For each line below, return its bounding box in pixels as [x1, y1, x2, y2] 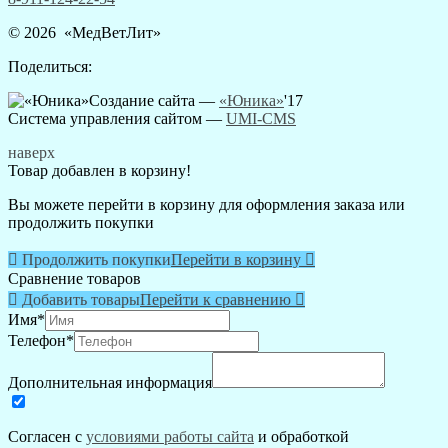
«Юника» [219, 92, 284, 110]
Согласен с [8, 428, 86, 446]
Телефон [8, 332, 66, 350]
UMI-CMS [226, 110, 296, 128]
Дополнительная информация [8, 374, 212, 392]
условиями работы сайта [86, 428, 254, 446]
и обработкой [254, 428, 349, 446]
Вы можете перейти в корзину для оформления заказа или [8, 196, 405, 214]
